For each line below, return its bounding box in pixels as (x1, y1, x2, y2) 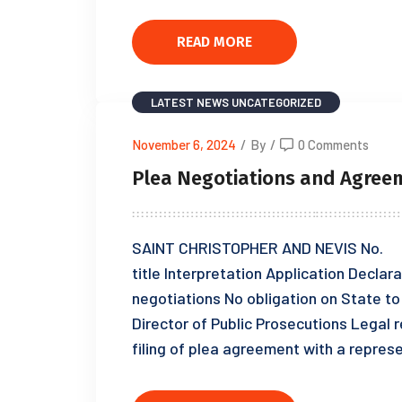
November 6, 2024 (132, 136, 236, 153)
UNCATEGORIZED (232, 95, 321, 109)
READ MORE (177, 32, 252, 50)
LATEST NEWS (151, 95, 229, 109)
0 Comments (298, 136, 369, 153)
